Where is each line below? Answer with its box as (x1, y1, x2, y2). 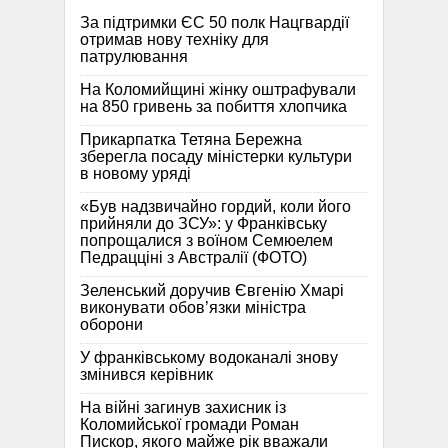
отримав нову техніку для (80, 30, 269, 48)
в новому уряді (80, 164, 191, 182)
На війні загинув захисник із (80, 398, 286, 416)
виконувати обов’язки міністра (80, 298, 306, 316)
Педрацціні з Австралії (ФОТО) (80, 248, 307, 266)
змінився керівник (80, 365, 213, 383)
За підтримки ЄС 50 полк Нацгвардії (80, 13, 349, 31)
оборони (80, 315, 143, 333)
